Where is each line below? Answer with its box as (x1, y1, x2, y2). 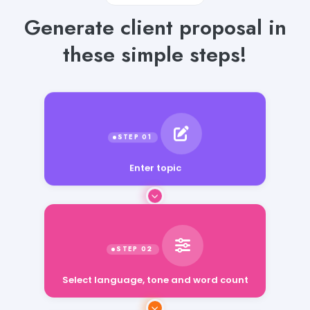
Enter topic (129, 164, 181, 178)
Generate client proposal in (24, 12, 286, 42)
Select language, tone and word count (62, 273, 248, 286)
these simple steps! (63, 39, 247, 69)
